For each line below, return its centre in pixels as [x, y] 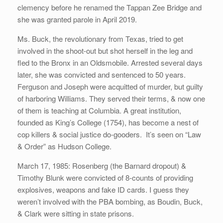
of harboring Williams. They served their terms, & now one [111, 99]
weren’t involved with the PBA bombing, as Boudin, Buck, [110, 202]
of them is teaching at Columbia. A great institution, [99, 111]
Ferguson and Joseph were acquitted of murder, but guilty [110, 87]
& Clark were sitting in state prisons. [76, 214]
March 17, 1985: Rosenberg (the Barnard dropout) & [102, 166]
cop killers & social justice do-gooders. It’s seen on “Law [109, 134]
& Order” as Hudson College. [64, 146]
